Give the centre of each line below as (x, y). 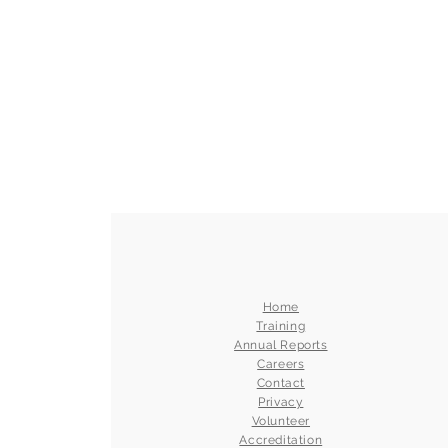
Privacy (281, 402)
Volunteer (281, 421)
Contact (280, 383)
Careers (281, 364)
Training (281, 326)
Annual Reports (281, 345)
